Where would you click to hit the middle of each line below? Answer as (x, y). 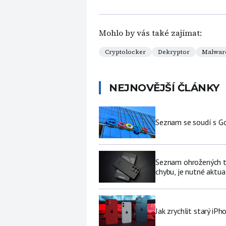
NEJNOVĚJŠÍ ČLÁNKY (164, 88)
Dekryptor (174, 52)
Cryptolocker (125, 52)
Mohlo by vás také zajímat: (150, 33)
